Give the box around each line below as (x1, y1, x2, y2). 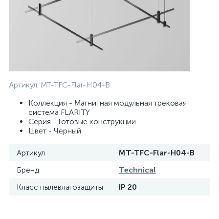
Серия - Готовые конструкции (28, 117, 136, 126)
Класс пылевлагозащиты (17, 182, 103, 192)
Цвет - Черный (28, 126, 81, 135)
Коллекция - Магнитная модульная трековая (28, 98, 187, 108)
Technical (119, 165, 156, 175)
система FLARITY (28, 108, 90, 117)
